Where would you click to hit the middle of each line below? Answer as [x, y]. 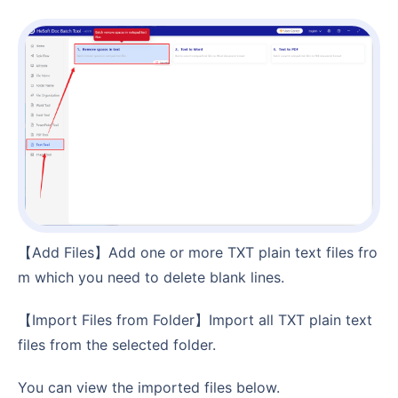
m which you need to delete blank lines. [151, 277]
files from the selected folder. [117, 344]
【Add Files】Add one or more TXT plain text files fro [30, 252]
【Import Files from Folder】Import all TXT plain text [27, 319]
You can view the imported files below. [153, 387]
